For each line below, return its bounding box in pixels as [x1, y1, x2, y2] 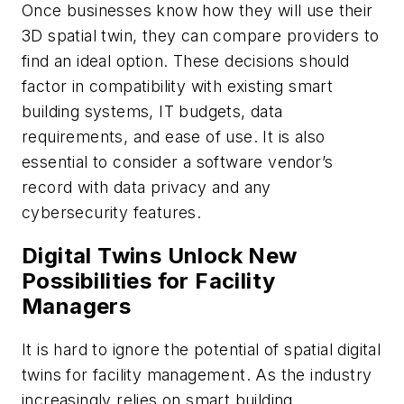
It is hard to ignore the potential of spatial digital [22, 339, 381, 359]
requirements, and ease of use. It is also [22, 126, 326, 146]
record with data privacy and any [22, 177, 271, 197]
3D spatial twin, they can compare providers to [22, 25, 380, 45]
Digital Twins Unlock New [22, 242, 298, 269]
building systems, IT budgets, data [22, 101, 283, 121]
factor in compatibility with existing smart [22, 76, 334, 96]
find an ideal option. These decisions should [22, 50, 350, 70]
